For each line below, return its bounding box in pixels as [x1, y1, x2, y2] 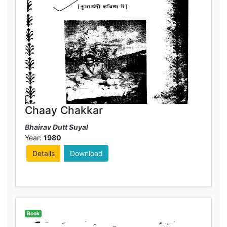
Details [32, 149, 55, 158]
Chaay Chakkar [24, 103, 103, 117]
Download [69, 149, 103, 158]
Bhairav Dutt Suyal [24, 123, 88, 132]
